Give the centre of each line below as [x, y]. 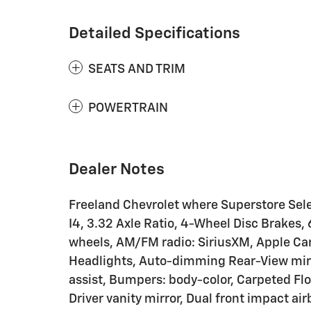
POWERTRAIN [128, 108]
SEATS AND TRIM [137, 69]
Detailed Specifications [154, 33]
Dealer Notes [117, 169]
